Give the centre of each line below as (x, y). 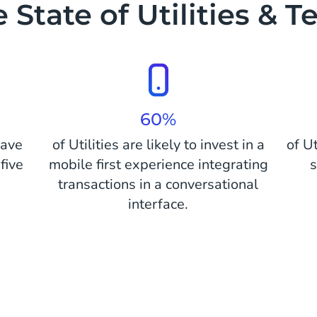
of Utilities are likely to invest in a (158, 145)
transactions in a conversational (158, 184)
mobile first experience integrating (158, 165)
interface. (158, 204)
